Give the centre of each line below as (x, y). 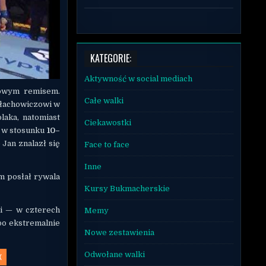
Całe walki (104, 100)
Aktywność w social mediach (138, 78)
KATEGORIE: (110, 58)
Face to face (107, 144)
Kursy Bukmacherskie (127, 188)
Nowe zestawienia (119, 232)
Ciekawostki (107, 122)
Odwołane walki (114, 254)
